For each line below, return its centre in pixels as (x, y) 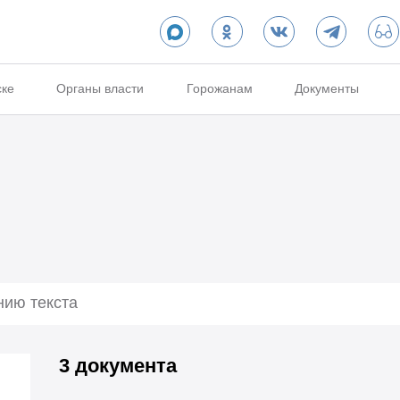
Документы (327, 89)
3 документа (117, 365)
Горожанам (219, 89)
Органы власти (100, 89)
